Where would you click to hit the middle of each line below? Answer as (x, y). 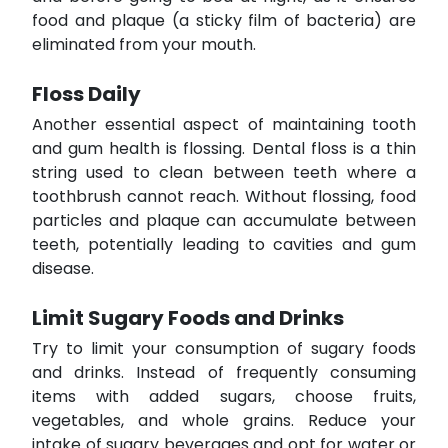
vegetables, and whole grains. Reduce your (224, 420)
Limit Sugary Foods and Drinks (188, 317)
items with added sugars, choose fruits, (224, 396)
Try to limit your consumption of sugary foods (224, 348)
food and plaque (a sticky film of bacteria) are (224, 20)
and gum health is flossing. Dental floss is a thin (224, 148)
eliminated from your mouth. (144, 44)
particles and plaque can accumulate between (224, 220)
